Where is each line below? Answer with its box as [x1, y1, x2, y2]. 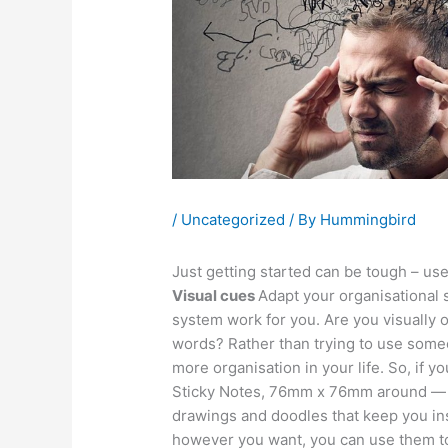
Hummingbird [320, 209, 417, 229]
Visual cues [172, 285, 259, 305]
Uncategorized [181, 209, 286, 229]
